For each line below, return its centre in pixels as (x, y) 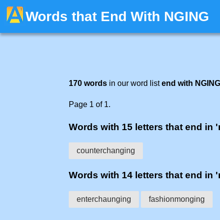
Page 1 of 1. (90, 104)
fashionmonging (177, 199)
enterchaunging (104, 199)
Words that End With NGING (117, 16)
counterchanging (106, 151)
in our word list (134, 83)
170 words (88, 83)
